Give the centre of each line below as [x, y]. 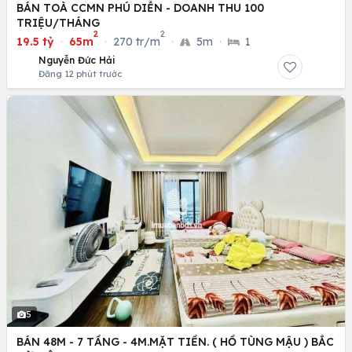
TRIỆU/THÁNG [58, 23]
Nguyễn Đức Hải [77, 60]
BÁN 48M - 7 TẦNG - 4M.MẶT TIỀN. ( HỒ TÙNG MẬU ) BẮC [175, 342]
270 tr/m [137, 42]
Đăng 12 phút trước [80, 74]
